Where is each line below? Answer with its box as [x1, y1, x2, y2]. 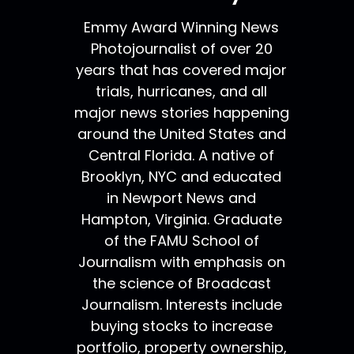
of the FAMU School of [104, 231, 259, 251]
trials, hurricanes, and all [96, 81, 268, 102]
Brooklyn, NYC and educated [81, 167, 282, 187]
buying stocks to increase [90, 316, 273, 337]
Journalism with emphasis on [77, 252, 285, 273]
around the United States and [77, 124, 286, 145]
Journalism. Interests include [81, 295, 282, 315]
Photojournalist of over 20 [90, 39, 273, 59]
